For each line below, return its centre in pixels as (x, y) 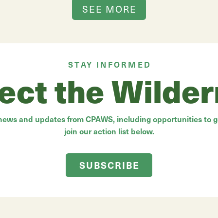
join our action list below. (109, 131)
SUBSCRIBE (109, 165)
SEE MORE (109, 9)
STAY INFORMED (110, 64)
